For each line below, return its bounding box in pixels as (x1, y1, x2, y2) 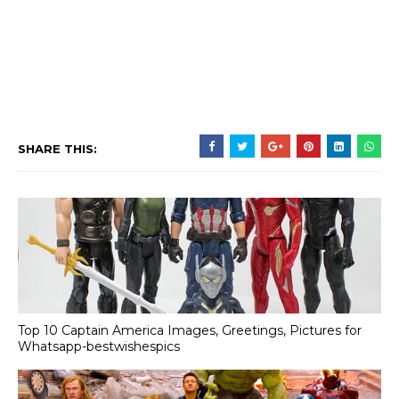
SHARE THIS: (18, 142, 97, 157)
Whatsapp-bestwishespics (18, 338, 180, 354)
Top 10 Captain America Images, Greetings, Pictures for (18, 322, 362, 338)
